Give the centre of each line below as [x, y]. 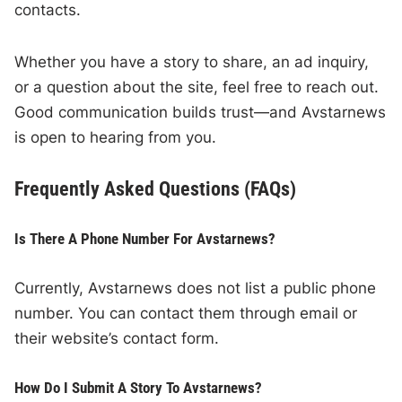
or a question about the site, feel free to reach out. [197, 87]
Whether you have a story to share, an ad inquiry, [192, 62]
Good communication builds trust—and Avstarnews [201, 113]
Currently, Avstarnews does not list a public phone [196, 288]
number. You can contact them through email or [186, 314]
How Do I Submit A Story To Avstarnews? [139, 388]
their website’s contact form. [117, 339]
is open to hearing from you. [116, 138]
